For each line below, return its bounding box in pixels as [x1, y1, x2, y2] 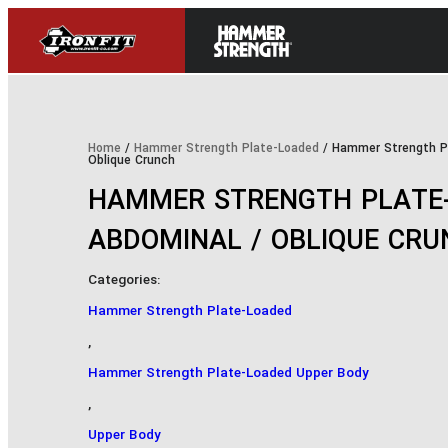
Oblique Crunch [88, 153, 175, 170]
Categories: [88, 271, 160, 291]
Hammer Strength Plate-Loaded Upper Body [88, 364, 369, 384]
